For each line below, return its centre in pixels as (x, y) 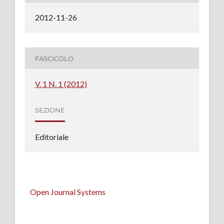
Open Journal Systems (68, 192)
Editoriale (51, 137)
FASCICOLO (54, 58)
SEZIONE (50, 110)
